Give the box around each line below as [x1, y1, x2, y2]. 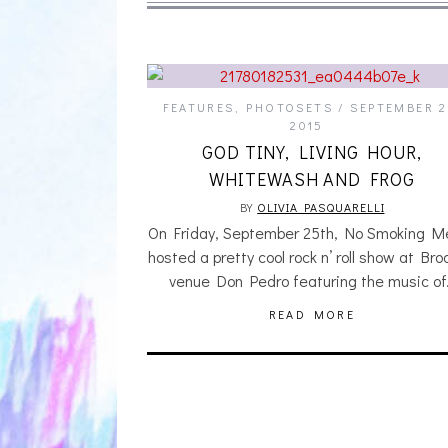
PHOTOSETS [246, 99, 333, 115]
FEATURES [163, 99, 235, 115]
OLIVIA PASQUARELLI [257, 199, 385, 215]
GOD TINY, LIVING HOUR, [202, 140, 422, 164]
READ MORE [268, 306, 356, 322]
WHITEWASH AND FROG [209, 167, 415, 191]
